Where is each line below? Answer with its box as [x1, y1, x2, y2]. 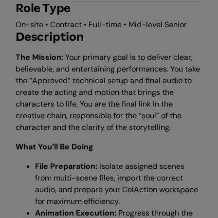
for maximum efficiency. [35, 196, 120, 206]
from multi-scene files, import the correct [35, 173, 183, 183]
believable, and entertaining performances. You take [16, 64, 200, 74]
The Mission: [16, 52, 65, 62]
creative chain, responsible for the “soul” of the [16, 110, 182, 121]
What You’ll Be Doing [16, 142, 93, 152]
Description [16, 29, 84, 45]
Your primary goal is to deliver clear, [65, 52, 193, 62]
